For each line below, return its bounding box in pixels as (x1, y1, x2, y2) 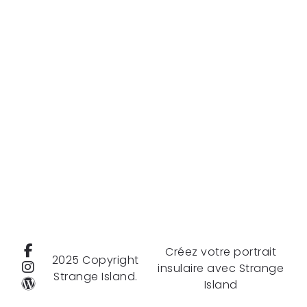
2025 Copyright (51, 252, 139, 268)
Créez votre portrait (165, 244, 277, 260)
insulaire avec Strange (158, 260, 284, 276)
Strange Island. (53, 269, 138, 284)
